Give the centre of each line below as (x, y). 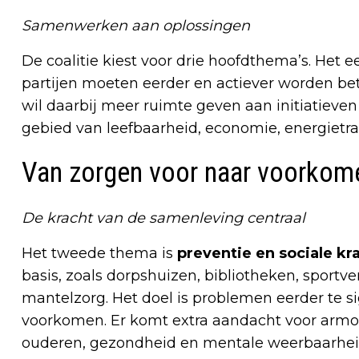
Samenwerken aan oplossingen (136, 26)
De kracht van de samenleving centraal (163, 218)
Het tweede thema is (99, 254)
